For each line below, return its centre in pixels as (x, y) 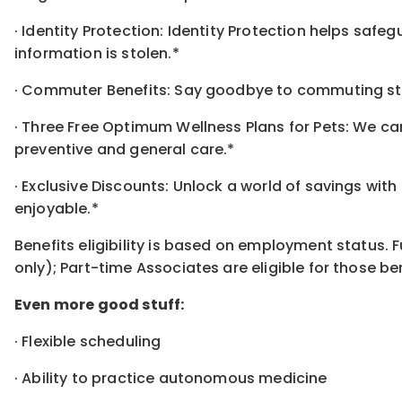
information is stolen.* (97, 54)
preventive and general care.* (125, 150)
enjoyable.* (57, 209)
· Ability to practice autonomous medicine (171, 379)
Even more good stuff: (100, 305)
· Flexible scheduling (88, 342)
